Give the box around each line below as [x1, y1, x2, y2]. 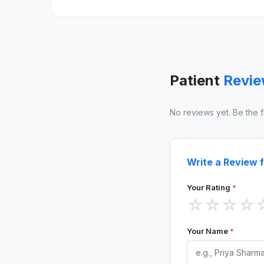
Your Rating [187, 183, 232, 192]
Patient [170, 72, 223, 89]
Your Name [187, 226, 230, 236]
